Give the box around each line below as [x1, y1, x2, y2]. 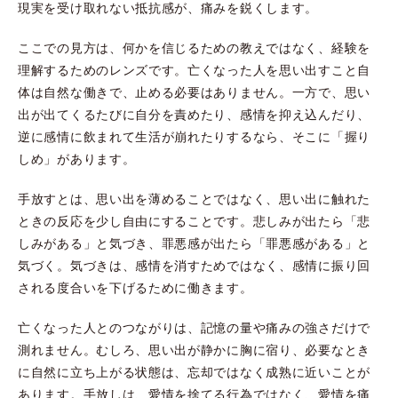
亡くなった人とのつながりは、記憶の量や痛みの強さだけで [18, 318, 370, 336]
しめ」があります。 [18, 149, 136, 167]
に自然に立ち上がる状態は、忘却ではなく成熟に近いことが [18, 362, 370, 380]
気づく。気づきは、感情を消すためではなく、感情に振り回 [18, 256, 370, 274]
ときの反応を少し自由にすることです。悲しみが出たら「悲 [18, 211, 370, 229]
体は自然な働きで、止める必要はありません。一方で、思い [18, 83, 370, 100]
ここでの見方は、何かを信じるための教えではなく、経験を [18, 38, 370, 56]
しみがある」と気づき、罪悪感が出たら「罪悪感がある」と [18, 234, 370, 251]
